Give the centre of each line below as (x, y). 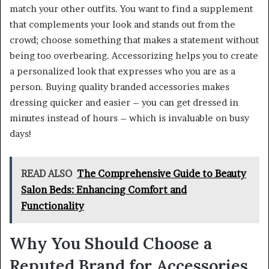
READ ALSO (47, 173)
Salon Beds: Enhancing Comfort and (104, 189)
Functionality (53, 206)
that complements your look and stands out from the (122, 24)
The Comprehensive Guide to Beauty (162, 173)
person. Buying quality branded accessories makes (119, 86)
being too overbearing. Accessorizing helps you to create (134, 55)
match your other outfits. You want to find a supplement (131, 8)
